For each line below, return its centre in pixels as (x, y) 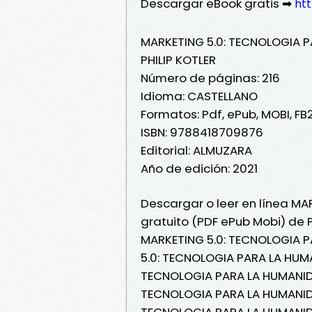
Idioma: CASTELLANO (199, 96)
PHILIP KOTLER (178, 60)
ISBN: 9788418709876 (202, 132)
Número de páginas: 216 (210, 78)
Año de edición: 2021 (199, 168)
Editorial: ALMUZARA (196, 150)
